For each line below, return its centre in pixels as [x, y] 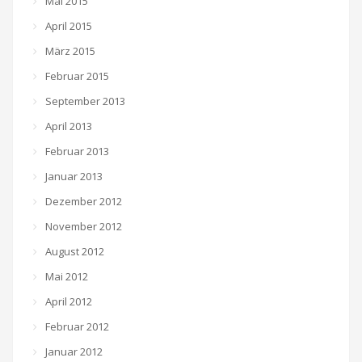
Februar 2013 [77, 151]
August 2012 [75, 251]
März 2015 [70, 51]
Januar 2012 [74, 351]
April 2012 [69, 301]
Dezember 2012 [84, 201]
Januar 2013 [74, 176]
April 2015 [69, 26]
